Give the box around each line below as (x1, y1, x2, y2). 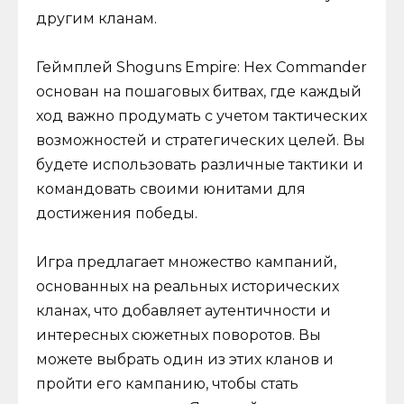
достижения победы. (36, 204, 197, 222)
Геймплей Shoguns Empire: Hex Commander (36, 58, 367, 76)
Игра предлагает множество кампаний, (36, 253, 336, 271)
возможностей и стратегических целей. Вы (36, 131, 365, 149)
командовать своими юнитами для (36, 179, 306, 197)
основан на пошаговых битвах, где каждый (36, 82, 362, 100)
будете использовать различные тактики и (36, 155, 363, 173)
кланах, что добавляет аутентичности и (36, 302, 331, 320)
